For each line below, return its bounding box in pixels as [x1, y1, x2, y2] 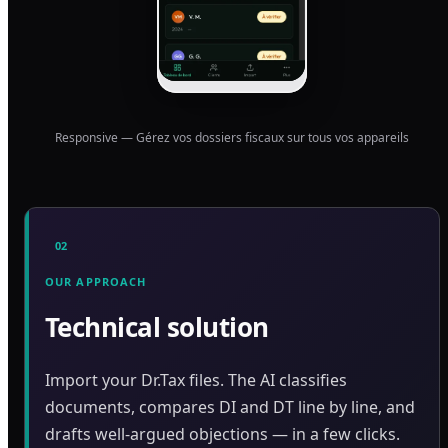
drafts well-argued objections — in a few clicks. [45, 423, 400, 446]
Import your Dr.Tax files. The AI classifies [45, 369, 347, 392]
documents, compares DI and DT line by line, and [45, 396, 415, 419]
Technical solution [45, 309, 269, 346]
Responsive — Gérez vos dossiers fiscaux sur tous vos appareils [55, 128, 409, 146]
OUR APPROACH [45, 273, 147, 289]
